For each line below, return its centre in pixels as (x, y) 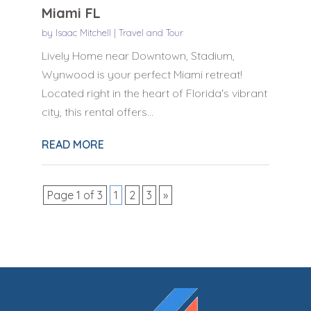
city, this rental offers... (97, 111)
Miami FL (71, 12)
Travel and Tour (151, 32)
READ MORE (73, 144)
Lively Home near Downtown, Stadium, (138, 55)
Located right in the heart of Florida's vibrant (154, 93)
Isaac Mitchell (83, 32)
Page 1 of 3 (75, 195)
